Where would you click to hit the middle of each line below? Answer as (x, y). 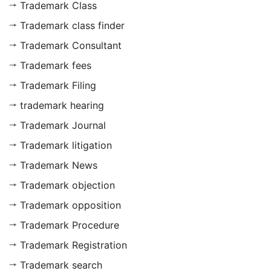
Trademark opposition (70, 205)
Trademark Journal (63, 126)
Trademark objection (67, 185)
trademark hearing (62, 106)
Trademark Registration (73, 245)
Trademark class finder (72, 26)
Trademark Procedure (70, 225)
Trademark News (59, 165)
